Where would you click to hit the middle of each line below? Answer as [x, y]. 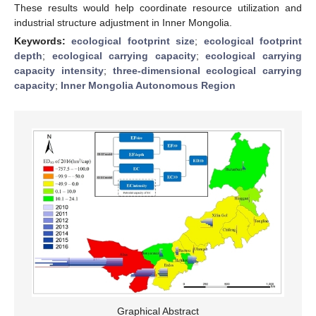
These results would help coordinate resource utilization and [158, 7]
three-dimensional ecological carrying [207, 70]
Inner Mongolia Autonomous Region [148, 85]
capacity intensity [59, 70]
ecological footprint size [133, 41]
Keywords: [43, 41]
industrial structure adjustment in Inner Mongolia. [123, 22]
